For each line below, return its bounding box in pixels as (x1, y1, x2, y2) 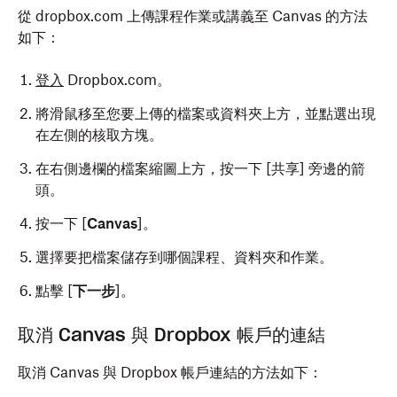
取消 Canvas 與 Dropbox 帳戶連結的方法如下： (18, 363, 323, 381)
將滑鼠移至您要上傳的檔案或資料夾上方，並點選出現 (35, 105, 376, 122)
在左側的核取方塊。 (35, 126, 163, 144)
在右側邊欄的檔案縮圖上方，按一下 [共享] (35, 160, 305, 177)
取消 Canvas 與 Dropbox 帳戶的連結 (18, 323, 325, 346)
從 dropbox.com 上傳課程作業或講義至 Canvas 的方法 (18, 7, 368, 25)
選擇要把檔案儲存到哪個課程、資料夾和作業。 (35, 248, 333, 266)
